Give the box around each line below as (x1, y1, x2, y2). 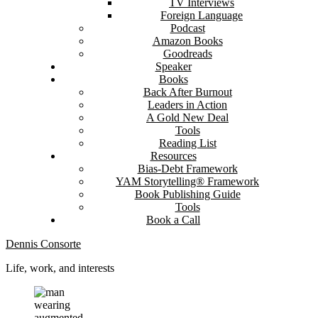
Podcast (170, 22, 205, 34)
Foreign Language (160, 9, 243, 21)
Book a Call (146, 214, 200, 226)
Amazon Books (152, 35, 223, 47)
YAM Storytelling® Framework (116, 175, 259, 187)
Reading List (158, 137, 216, 149)
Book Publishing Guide (134, 188, 241, 200)
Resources (150, 150, 197, 162)
